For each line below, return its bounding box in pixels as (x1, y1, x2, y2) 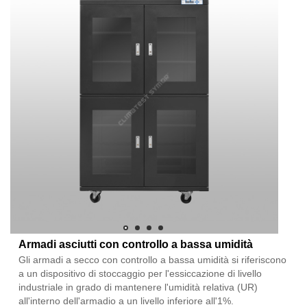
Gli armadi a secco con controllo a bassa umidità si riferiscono (19, 254, 286, 265)
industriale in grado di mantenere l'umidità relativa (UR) (19, 281, 258, 293)
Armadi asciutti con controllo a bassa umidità (19, 238, 253, 250)
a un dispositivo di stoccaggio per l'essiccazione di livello (19, 267, 262, 279)
